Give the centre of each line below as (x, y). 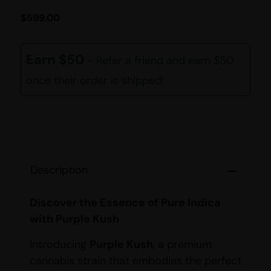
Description (59, 170)
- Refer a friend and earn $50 (160, 61)
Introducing (60, 244)
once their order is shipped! (95, 81)
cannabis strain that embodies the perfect (135, 260)
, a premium (182, 244)
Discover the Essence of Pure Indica (125, 203)
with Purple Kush (74, 219)
